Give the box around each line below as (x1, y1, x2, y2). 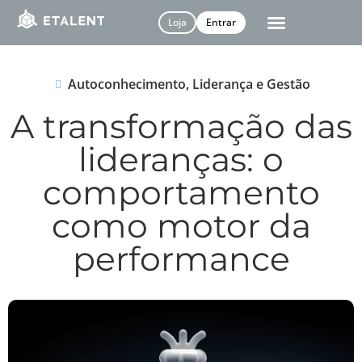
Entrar (205, 15, 236, 29)
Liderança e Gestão (192, 75, 310, 93)
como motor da (51, 205, 311, 246)
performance (72, 238, 290, 279)
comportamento (42, 172, 320, 213)
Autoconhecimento (67, 75, 186, 93)
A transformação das (10, 106, 352, 146)
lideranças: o (78, 139, 284, 179)
